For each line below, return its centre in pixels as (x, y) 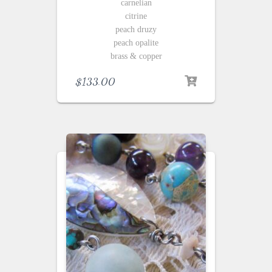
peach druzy (136, 30)
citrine (136, 16)
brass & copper (136, 56)
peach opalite (136, 43)
